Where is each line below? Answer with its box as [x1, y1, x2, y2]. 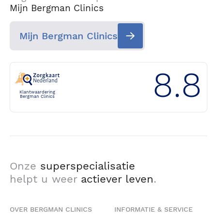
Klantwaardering [19, 89, 55, 94]
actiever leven [81, 173, 154, 185]
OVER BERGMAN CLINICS [10, 205, 92, 213]
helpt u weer [10, 173, 81, 185]
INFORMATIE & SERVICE [114, 205, 193, 213]
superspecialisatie [40, 160, 135, 172]
